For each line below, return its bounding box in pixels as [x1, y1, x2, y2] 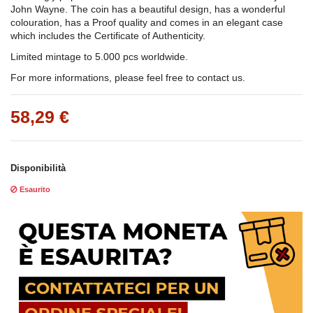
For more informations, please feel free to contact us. [10, 72, 245, 84]
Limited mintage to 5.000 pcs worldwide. [10, 51, 188, 63]
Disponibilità [10, 163, 66, 174]
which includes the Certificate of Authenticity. [10, 30, 208, 42]
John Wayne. [10, 3, 71, 15]
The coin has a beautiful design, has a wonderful [71, 3, 285, 15]
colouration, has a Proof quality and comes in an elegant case [10, 17, 283, 29]
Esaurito [17, 185, 50, 194]
